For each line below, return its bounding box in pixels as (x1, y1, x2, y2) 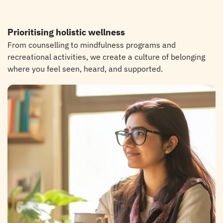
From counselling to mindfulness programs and (7, 40, 176, 50)
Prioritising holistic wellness (7, 26, 125, 38)
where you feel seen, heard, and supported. (7, 64, 163, 74)
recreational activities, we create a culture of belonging (7, 52, 205, 62)
